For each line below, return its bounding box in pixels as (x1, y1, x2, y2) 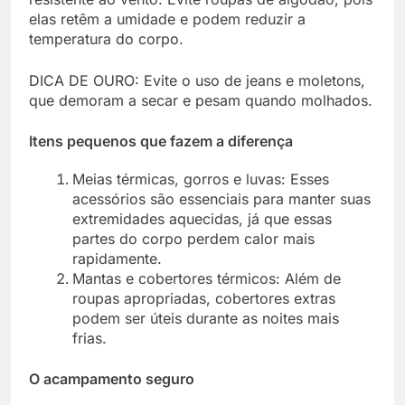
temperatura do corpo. (29, 29, 184, 48)
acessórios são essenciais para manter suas (72, 190, 371, 209)
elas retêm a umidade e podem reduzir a (29, 9, 306, 28)
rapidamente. (72, 250, 162, 268)
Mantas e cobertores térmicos (72, 269, 276, 288)
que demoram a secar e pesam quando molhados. (29, 90, 372, 109)
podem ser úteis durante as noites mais (72, 309, 339, 328)
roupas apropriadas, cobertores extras (72, 289, 335, 308)
